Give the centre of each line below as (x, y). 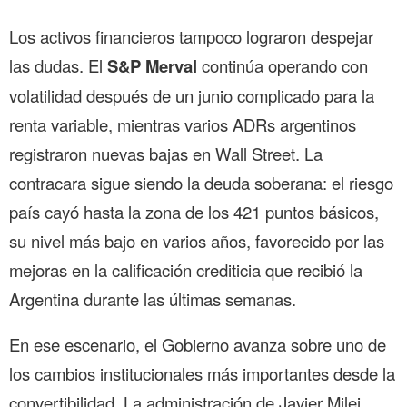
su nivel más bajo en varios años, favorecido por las (197, 240)
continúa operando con (285, 65)
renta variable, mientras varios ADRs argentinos (183, 124)
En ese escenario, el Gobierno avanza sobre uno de (198, 345)
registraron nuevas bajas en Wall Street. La (166, 153)
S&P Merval (154, 65)
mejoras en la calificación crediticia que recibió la (186, 269)
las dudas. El (58, 65)
